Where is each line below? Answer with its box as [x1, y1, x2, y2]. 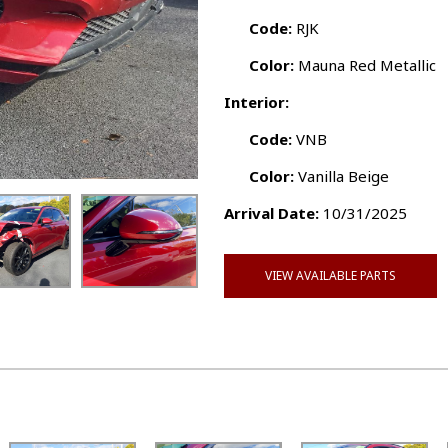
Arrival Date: [224, 203, 319, 223]
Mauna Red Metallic [294, 55, 436, 75]
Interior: [224, 92, 289, 112]
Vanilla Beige [294, 166, 389, 186]
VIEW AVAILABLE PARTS [265, 267, 396, 284]
